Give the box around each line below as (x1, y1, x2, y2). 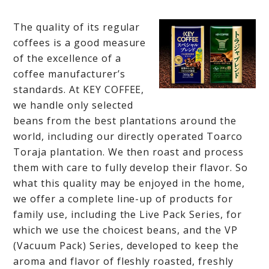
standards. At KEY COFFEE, (13, 83, 145, 96)
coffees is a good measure (13, 36, 147, 49)
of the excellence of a (13, 52, 121, 65)
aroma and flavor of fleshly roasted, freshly (13, 255, 234, 268)
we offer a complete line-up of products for (13, 192, 233, 205)
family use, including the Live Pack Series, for (13, 208, 242, 221)
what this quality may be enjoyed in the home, (13, 177, 245, 190)
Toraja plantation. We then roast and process (13, 145, 244, 159)
